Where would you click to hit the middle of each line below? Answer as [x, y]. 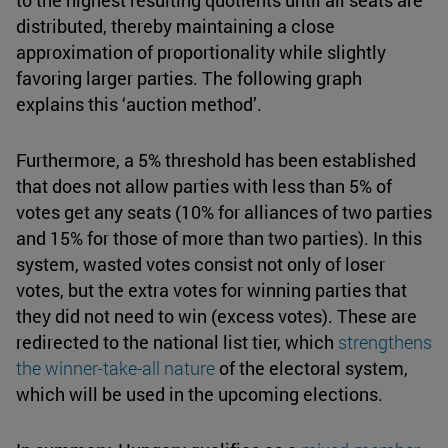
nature [187, 368]
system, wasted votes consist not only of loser [200, 264]
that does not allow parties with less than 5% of [204, 186]
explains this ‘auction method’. [139, 104]
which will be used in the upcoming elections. [199, 394]
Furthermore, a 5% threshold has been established [216, 160]
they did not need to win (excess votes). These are [216, 316]
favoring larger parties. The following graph [189, 78]
